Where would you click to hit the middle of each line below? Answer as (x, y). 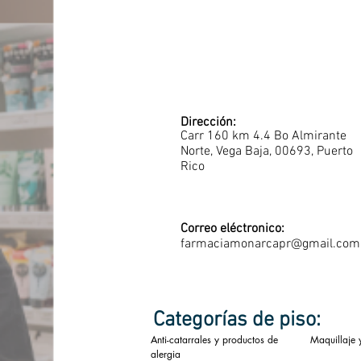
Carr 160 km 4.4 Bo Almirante (263, 136)
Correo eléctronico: (232, 229)
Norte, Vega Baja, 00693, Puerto (267, 151)
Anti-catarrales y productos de (214, 340)
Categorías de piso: (237, 320)
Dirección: (208, 122)
